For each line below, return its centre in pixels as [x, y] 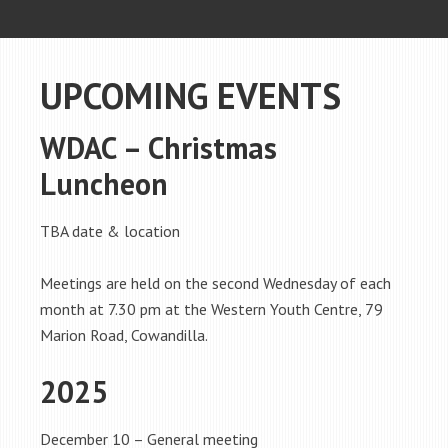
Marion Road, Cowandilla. [124, 335]
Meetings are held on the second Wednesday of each [215, 283]
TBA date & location [110, 231]
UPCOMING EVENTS [190, 95]
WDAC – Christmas [158, 147]
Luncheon [104, 183]
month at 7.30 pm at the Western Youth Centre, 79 [211, 309]
